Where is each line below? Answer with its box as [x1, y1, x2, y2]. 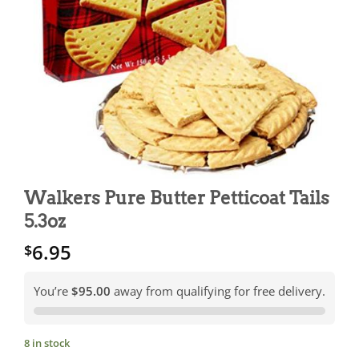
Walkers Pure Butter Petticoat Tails [24, 187, 329, 210]
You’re [34, 283, 71, 300]
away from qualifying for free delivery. [111, 283, 325, 300]
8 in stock [24, 336, 70, 351]
